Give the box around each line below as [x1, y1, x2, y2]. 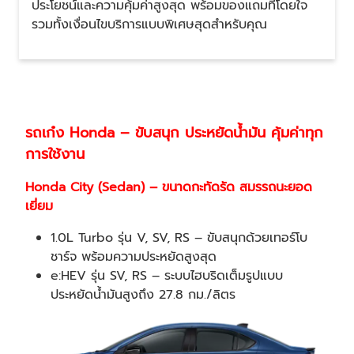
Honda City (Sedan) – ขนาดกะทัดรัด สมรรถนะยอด [25, 178, 312, 198]
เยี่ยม [25, 197, 53, 217]
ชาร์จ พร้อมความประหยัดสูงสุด [51, 247, 217, 267]
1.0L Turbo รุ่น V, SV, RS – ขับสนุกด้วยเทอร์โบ [51, 228, 307, 248]
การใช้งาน [25, 143, 85, 166]
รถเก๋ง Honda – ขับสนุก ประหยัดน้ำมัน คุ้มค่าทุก [25, 122, 323, 145]
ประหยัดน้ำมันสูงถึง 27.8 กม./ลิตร [51, 285, 235, 305]
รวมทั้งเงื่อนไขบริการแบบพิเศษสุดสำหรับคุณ [32, 15, 267, 35]
